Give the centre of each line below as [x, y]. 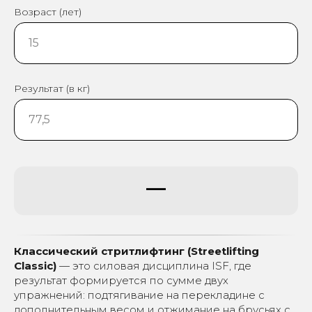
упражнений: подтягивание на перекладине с [139, 295]
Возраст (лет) [48, 11]
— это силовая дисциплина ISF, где [154, 265]
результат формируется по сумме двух [121, 280]
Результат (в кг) [52, 88]
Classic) [35, 265]
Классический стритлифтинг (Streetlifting [136, 251]
